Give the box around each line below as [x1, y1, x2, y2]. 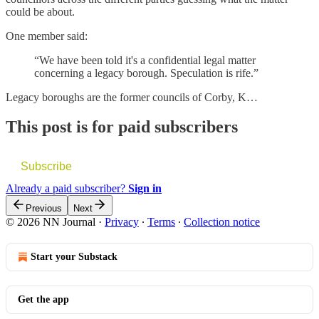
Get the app [18, 294, 69, 305]
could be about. [6, 5, 78, 18]
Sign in [128, 182, 162, 195]
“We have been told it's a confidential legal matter [34, 53, 256, 66]
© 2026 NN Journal [6, 216, 95, 229]
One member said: [6, 29, 88, 42]
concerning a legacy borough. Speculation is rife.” [34, 66, 258, 79]
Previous [26, 203, 62, 214]
